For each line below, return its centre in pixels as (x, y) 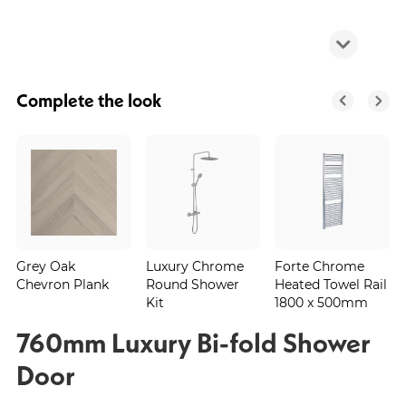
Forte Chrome (320, 266)
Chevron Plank (62, 284)
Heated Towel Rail (331, 284)
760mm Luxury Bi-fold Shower (193, 342)
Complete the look (89, 100)
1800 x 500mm (322, 302)
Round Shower (192, 284)
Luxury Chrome (194, 266)
